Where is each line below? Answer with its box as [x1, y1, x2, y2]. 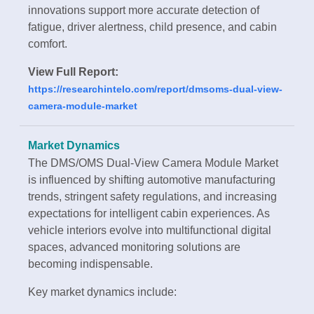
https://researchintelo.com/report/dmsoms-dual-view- [28, 83, 282, 95]
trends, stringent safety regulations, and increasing [28, 191, 277, 203]
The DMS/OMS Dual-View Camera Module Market [28, 157, 278, 170]
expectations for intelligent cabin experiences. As [28, 207, 270, 220]
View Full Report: [28, 66, 118, 78]
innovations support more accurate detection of [28, 4, 259, 17]
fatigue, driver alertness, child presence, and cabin [28, 21, 277, 34]
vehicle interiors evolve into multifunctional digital [28, 224, 271, 237]
